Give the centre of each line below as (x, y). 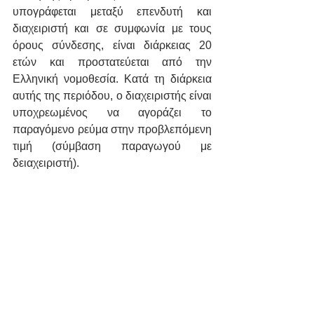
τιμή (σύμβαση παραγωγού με (112, 146)
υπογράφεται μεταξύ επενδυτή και (112, 12)
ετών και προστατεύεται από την (112, 62)
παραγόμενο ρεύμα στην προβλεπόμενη (112, 130)
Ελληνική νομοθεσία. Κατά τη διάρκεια (112, 79)
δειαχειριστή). (47, 163)
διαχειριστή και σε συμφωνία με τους (112, 29)
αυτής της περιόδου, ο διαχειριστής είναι (112, 96)
